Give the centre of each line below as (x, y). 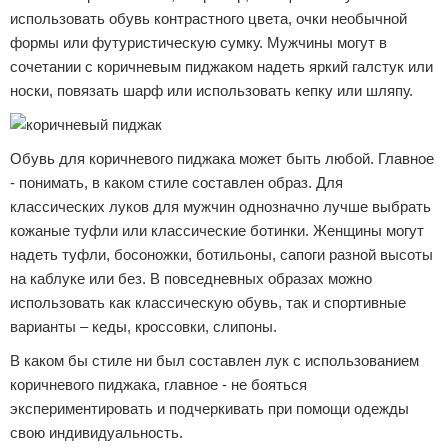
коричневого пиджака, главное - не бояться (158, 384)
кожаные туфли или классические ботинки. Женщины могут (217, 230)
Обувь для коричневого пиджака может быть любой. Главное (222, 158)
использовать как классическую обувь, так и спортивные (208, 302)
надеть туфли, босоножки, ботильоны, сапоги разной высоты (221, 254)
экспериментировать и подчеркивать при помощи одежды (209, 408)
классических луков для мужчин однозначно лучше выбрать (220, 206)
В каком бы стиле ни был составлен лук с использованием (214, 360)
